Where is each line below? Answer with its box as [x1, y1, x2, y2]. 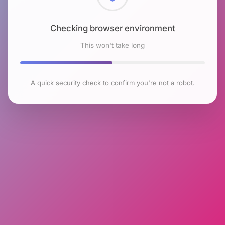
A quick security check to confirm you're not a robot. [30, 78, 195, 87]
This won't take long [80, 41, 145, 49]
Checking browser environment [50, 23, 175, 33]
